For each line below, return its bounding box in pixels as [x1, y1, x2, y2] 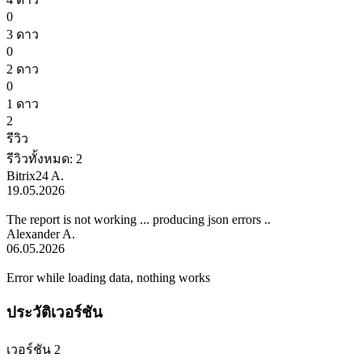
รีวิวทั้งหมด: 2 [6, 152, 82, 166]
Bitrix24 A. [6, 169, 64, 183]
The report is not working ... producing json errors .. [6, 213, 271, 227]
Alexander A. [6, 227, 75, 242]
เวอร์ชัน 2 [6, 342, 61, 356]
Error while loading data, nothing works [6, 271, 210, 285]
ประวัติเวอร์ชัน [6, 304, 103, 322]
